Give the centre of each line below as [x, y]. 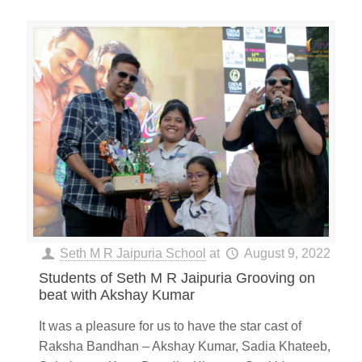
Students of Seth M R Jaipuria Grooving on [177, 278]
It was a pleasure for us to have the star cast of [170, 326]
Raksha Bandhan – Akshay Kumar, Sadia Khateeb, [185, 346]
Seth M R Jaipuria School [133, 253]
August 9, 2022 [287, 253]
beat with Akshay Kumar [117, 295]
